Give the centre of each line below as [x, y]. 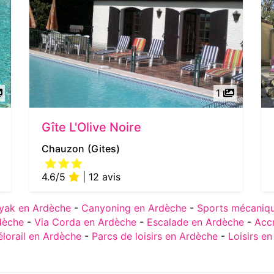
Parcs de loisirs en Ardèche [155, 236]
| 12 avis [100, 176]
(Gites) [104, 148]
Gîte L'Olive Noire [92, 127]
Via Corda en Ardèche [85, 222]
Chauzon [63, 148]
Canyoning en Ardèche [134, 208]
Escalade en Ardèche [195, 222]
